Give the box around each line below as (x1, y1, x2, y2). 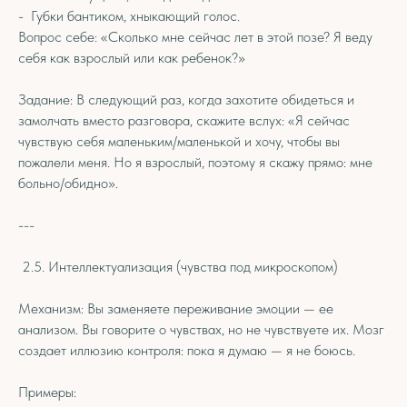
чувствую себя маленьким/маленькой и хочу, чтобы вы (18, 133, 340, 150)
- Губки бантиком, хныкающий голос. (18, 7, 240, 25)
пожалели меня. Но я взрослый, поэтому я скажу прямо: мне (18, 154, 372, 171)
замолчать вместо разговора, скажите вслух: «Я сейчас (18, 112, 350, 129)
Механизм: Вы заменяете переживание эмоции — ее (18, 300, 333, 317)
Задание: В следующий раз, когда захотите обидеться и (18, 91, 354, 108)
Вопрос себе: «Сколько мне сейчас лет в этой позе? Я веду (18, 28, 372, 45)
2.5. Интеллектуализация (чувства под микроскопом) (18, 258, 338, 275)
